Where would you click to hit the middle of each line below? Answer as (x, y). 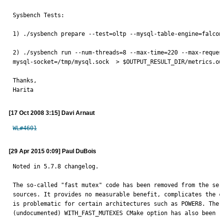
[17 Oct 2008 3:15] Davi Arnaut (52, 113)
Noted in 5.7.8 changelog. (56, 166)
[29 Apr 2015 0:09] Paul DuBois (53, 151)
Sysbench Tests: (39, 15)
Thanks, (25, 81)
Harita (23, 90)
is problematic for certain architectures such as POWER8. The (116, 204)
